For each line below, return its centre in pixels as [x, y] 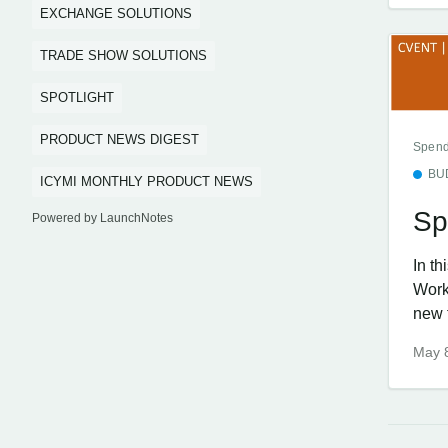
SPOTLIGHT [77, 97]
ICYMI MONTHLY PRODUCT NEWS [146, 181]
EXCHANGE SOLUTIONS [116, 13]
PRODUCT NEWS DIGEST [119, 139]
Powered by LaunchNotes [102, 218]
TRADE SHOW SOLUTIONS [123, 55]
